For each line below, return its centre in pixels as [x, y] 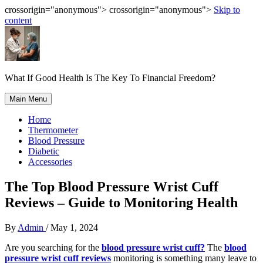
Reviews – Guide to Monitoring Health [121, 202]
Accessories [50, 162]
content [18, 20]
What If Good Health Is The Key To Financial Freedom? [110, 78]
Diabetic [44, 151]
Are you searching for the [53, 247]
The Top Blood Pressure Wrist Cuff [112, 186]
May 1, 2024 [74, 227]
